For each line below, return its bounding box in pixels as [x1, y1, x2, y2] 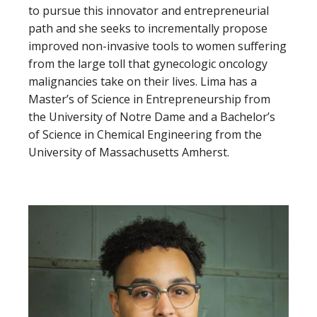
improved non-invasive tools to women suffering [28, 38, 287, 54]
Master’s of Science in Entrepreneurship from [28, 91, 270, 108]
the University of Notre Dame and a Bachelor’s [28, 109, 275, 125]
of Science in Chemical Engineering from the [28, 127, 262, 143]
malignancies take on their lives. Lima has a [28, 74, 257, 90]
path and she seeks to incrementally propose [28, 21, 267, 37]
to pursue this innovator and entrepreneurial [28, 3, 269, 19]
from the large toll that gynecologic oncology [28, 56, 267, 72]
